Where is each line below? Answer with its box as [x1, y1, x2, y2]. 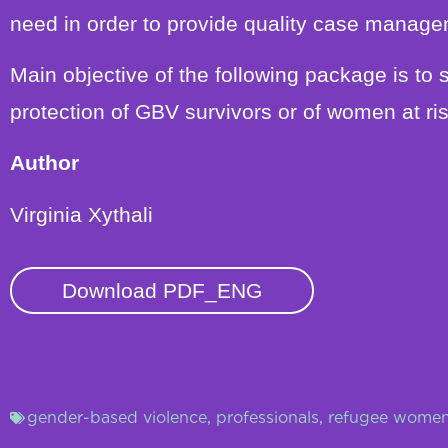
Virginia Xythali [10, 202, 153, 226]
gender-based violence [27, 408, 207, 427]
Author [10, 151, 79, 175]
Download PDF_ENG [62, 279, 262, 303]
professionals [216, 408, 319, 427]
